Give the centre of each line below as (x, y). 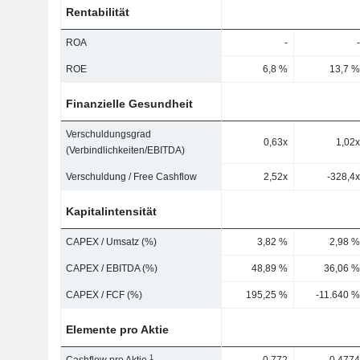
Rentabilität (98, 12)
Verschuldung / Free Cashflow (132, 177)
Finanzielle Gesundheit (130, 104)
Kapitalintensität (112, 211)
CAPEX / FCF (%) (104, 295)
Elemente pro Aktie (118, 329)
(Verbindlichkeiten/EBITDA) (126, 150)
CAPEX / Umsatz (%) (112, 242)
